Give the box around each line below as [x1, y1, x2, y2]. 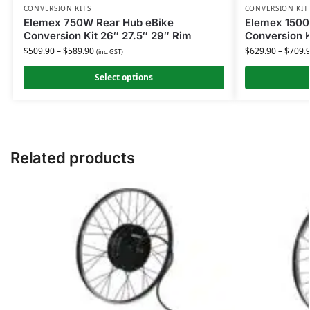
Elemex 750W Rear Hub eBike [23, 16, 174, 30]
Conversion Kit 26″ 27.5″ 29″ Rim [23, 29, 192, 43]
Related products [10, 149, 135, 167]
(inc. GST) [95, 47, 123, 57]
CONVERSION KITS [23, 3, 91, 14]
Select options [94, 71, 153, 84]
